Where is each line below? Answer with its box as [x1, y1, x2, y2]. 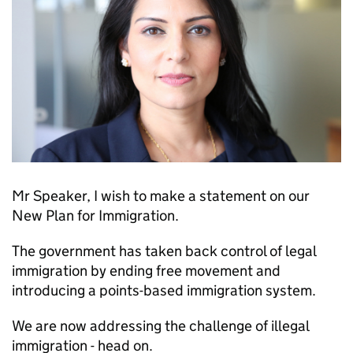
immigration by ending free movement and [12, 262, 281, 280]
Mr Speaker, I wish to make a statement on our [12, 187, 310, 205]
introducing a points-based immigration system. [12, 281, 316, 299]
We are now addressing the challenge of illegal [12, 317, 309, 335]
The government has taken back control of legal [12, 242, 316, 260]
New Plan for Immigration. [12, 206, 179, 225]
